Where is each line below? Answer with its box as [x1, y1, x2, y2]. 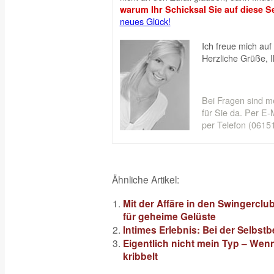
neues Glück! [119, 15, 171, 28]
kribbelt [122, 250, 158, 263]
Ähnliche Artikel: [111, 172, 179, 186]
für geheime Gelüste [122, 210, 216, 223]
